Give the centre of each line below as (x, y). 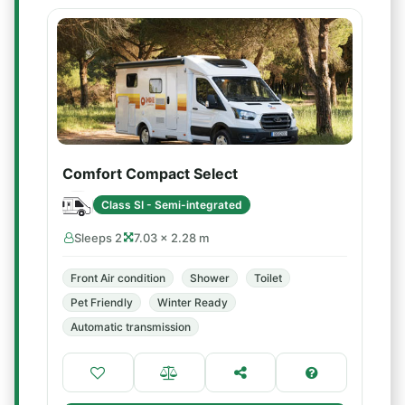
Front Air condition (118, 278)
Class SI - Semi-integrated (172, 204)
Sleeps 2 (98, 238)
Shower (210, 278)
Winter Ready (193, 302)
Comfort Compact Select (150, 174)
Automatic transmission (131, 327)
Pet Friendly (102, 302)
